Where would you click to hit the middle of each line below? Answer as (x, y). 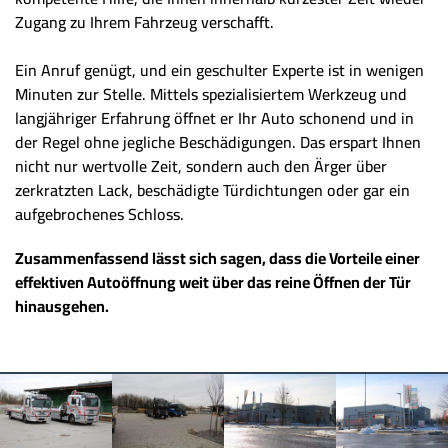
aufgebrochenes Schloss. (99, 213)
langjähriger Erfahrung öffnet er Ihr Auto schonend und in (214, 117)
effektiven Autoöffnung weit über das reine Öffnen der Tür (213, 281)
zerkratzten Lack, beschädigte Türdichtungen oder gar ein (212, 189)
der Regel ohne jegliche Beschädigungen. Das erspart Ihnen (218, 141)
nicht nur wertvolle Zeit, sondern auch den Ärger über (201, 165)
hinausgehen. (62, 305)
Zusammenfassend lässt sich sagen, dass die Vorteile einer (217, 257)
